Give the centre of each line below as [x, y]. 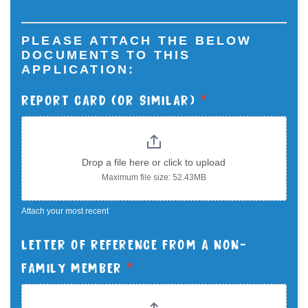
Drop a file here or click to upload [154, 162]
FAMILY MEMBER [74, 266]
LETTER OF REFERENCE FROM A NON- [134, 243]
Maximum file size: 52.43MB [154, 177]
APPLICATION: [78, 69]
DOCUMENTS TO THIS [106, 55]
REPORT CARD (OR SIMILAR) [111, 99]
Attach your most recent [65, 211]
